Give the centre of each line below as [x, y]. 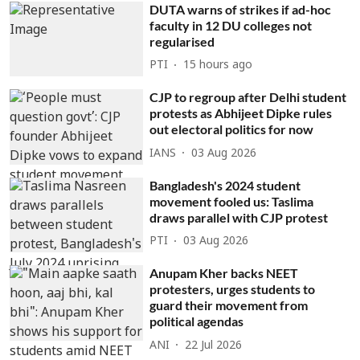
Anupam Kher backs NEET [224, 273]
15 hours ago [218, 65]
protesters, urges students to [233, 289]
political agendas [197, 321]
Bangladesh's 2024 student [225, 185]
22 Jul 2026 [214, 346]
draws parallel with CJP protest [239, 217]
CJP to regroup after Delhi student [248, 97]
